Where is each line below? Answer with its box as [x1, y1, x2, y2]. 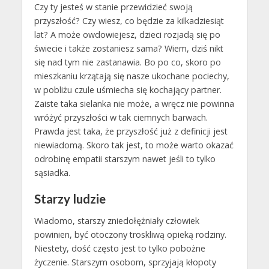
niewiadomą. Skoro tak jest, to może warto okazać [34, 139, 234, 151]
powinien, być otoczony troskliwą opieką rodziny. [34, 228, 226, 240]
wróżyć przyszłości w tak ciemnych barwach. [34, 112, 208, 124]
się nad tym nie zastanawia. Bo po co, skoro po [34, 56, 221, 68]
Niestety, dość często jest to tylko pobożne [34, 242, 205, 254]
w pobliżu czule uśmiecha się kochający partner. [34, 84, 222, 96]
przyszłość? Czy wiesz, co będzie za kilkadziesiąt [34, 15, 224, 27]
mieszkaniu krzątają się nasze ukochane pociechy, [34, 70, 229, 82]
